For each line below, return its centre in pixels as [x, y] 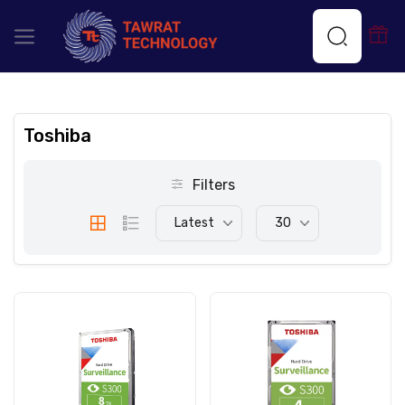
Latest [194, 223]
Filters [212, 185]
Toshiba [57, 136]
